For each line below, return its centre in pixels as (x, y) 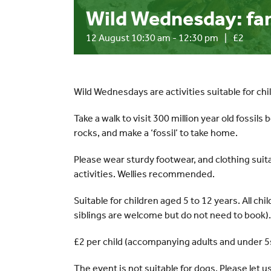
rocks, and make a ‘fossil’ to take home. (156, 133)
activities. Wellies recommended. (144, 174)
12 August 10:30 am (128, 38)
